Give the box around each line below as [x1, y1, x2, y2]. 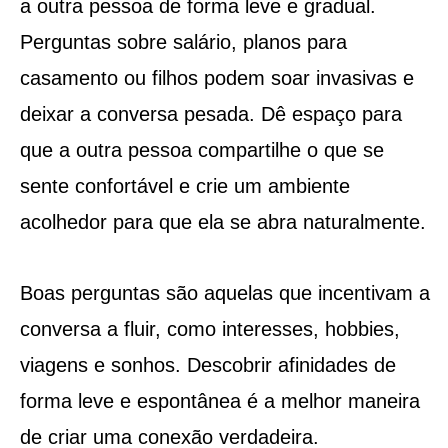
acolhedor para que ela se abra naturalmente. [19, 210, 426, 233]
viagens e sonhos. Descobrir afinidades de [19, 353, 396, 376]
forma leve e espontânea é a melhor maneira [19, 389, 420, 412]
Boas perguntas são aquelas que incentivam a [19, 281, 430, 304]
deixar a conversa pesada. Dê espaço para [19, 102, 402, 125]
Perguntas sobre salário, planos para [19, 30, 347, 53]
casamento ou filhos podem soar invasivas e [19, 66, 414, 89]
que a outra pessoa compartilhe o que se [19, 138, 384, 161]
